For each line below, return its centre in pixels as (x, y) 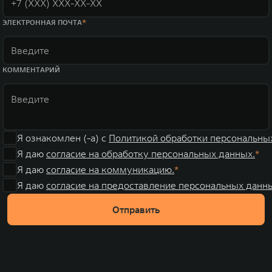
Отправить (136, 209)
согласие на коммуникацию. (110, 169)
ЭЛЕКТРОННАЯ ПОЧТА (42, 22)
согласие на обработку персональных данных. (151, 154)
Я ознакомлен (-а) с (63, 138)
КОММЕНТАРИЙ (31, 70)
